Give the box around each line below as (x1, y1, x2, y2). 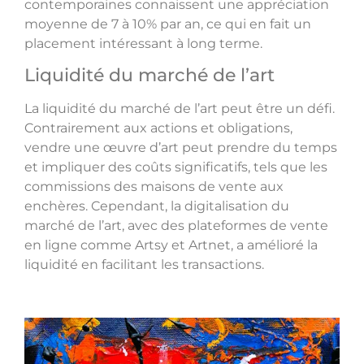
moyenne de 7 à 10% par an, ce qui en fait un (24, 16, 311, 32)
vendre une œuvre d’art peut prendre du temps (24, 140, 337, 156)
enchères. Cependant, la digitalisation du (24, 198, 289, 214)
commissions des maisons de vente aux (24, 179, 284, 195)
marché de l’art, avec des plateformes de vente (24, 218, 328, 234)
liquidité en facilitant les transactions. (24, 257, 264, 273)
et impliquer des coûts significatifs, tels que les (24, 159, 327, 175)
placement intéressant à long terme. (24, 36, 262, 52)
